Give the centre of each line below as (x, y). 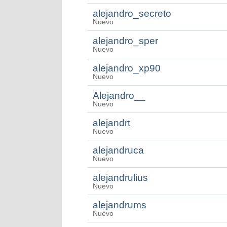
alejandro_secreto (132, 13)
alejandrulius (120, 178)
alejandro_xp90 (127, 68)
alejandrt (111, 123)
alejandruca (118, 150)
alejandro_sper (125, 41)
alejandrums (120, 205)
